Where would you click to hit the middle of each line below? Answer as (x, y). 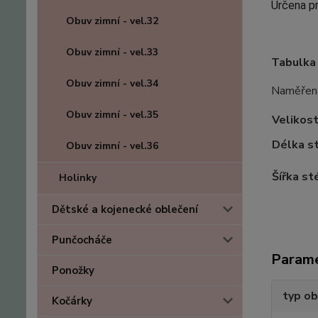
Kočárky (72, 301)
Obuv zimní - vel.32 (112, 21)
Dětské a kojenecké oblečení (125, 209)
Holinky (78, 178)
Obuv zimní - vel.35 (112, 115)
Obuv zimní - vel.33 (112, 52)
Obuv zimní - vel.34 (112, 83)
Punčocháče (82, 240)
